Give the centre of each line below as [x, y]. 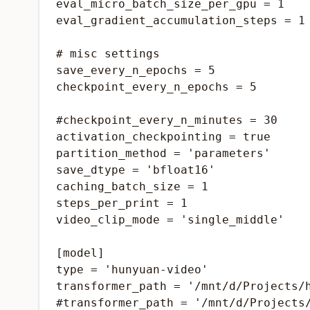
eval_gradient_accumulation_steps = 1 [181, 20]
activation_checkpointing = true [163, 137]
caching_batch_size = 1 [132, 186]
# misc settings [108, 54]
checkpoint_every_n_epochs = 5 [156, 87]
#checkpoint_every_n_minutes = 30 [167, 120]
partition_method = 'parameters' [163, 153]
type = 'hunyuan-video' [132, 270]
